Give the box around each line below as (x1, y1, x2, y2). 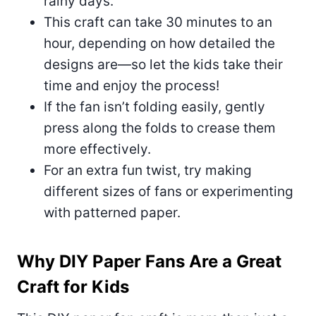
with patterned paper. (44, 204, 181, 221)
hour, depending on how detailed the (44, 35, 275, 51)
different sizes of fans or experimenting (44, 183, 293, 200)
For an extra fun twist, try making (44, 162, 252, 178)
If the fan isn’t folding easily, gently (44, 98, 265, 115)
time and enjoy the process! (44, 77, 219, 94)
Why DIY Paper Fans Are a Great (17, 250, 281, 272)
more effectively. (44, 140, 151, 157)
